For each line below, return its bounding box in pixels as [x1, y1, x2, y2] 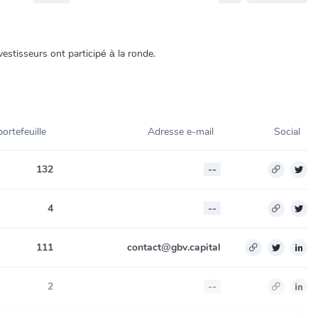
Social [274, 125, 300, 139]
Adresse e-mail [148, 125, 214, 139]
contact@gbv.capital [127, 241, 221, 255]
